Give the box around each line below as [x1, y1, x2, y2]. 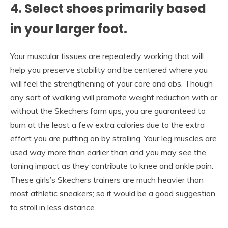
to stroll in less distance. [10, 202, 96, 212]
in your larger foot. [10, 20, 127, 37]
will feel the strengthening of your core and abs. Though [10, 78, 213, 89]
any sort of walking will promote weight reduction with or [10, 92, 217, 102]
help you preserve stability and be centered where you [10, 64, 208, 75]
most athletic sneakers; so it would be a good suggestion [10, 188, 215, 198]
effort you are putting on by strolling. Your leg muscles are [10, 133, 217, 144]
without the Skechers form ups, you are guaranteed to [10, 105, 206, 116]
